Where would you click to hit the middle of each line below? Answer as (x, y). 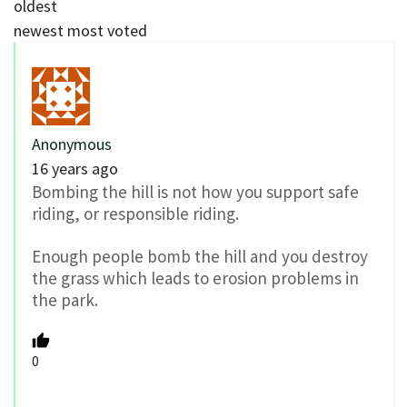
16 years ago (75, 169)
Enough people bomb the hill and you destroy (200, 257)
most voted (107, 31)
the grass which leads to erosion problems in (195, 278)
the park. (65, 300)
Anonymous (72, 144)
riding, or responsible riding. (135, 214)
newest (39, 31)
